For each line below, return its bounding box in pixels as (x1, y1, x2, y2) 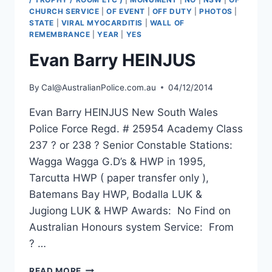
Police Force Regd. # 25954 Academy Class (29, 122, 243, 135)
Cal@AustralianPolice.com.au (41, 82, 157, 92)
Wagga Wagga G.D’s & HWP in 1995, (29, 155, 206, 168)
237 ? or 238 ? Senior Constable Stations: (29, 138, 236, 151)
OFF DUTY (152, 7, 192, 16)
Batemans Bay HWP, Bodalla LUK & (29, 188, 202, 200)
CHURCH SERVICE (29, 7, 100, 16)
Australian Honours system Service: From (29, 220, 234, 233)
